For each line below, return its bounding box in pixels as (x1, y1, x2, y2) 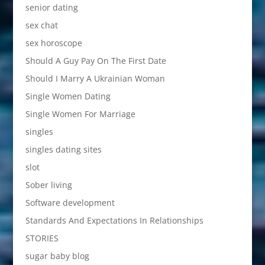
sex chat (25, 20, 58, 31)
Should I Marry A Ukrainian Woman (25, 73, 165, 85)
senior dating (25, 2, 78, 14)
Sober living (25, 179, 72, 191)
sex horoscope (25, 37, 82, 49)
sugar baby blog (25, 250, 89, 262)
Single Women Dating (25, 91, 111, 102)
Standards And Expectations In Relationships (25, 215, 203, 227)
